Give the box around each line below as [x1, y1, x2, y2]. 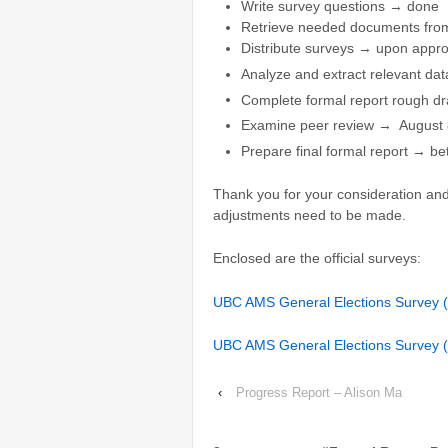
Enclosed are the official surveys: [213, 250, 421, 267]
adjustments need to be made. [213, 207, 406, 224]
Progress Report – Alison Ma [236, 384, 402, 400]
